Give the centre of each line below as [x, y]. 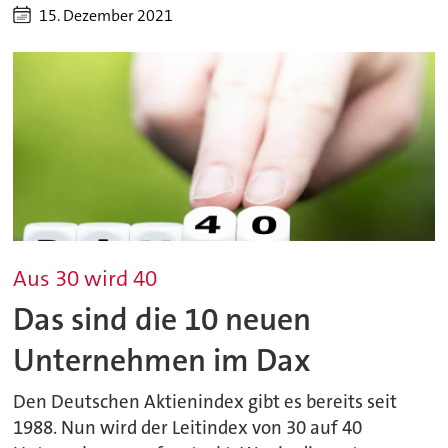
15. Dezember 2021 [106, 15]
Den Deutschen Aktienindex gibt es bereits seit [205, 402]
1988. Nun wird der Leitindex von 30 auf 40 [188, 428]
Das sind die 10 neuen [162, 319]
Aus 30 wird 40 [85, 279]
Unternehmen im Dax [162, 360]
